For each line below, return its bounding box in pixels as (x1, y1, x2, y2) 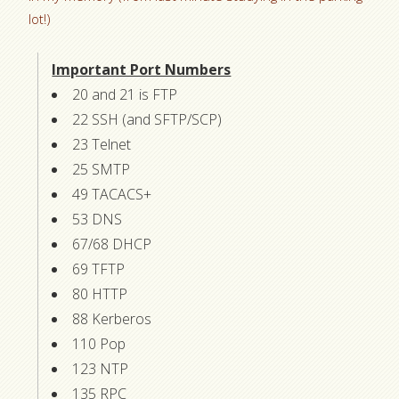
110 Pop (72, 334, 126, 354)
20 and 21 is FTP (72, 85, 178, 105)
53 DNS (72, 209, 123, 230)
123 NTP (72, 359, 129, 379)
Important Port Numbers (52, 60, 232, 80)
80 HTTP (72, 284, 128, 305)
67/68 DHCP (72, 234, 152, 255)
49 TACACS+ (72, 184, 152, 205)
